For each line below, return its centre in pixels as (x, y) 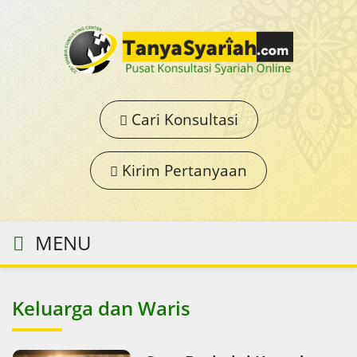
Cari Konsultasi (182, 119)
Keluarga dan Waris (101, 308)
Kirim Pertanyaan (182, 170)
